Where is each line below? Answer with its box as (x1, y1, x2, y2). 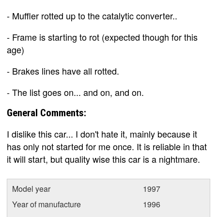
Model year (12, 183, 50, 194)
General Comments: (7, 107, 86, 119)
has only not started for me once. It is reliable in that (7, 140, 207, 153)
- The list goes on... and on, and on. (7, 86, 144, 98)
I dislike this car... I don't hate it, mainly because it (7, 127, 197, 140)
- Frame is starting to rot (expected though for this (7, 31, 198, 43)
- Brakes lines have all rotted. (7, 64, 119, 77)
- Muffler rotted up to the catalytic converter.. (7, 9, 177, 22)
